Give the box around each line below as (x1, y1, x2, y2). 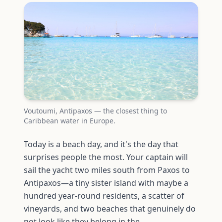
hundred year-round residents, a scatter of (24, 190, 184, 201)
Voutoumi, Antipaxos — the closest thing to (24, 106, 167, 115)
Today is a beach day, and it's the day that (24, 138, 178, 150)
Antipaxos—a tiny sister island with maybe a (24, 177, 188, 188)
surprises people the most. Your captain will (24, 151, 188, 163)
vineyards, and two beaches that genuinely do (24, 203, 196, 214)
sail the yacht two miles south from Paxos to (24, 164, 190, 175)
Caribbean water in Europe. (24, 115, 115, 125)
